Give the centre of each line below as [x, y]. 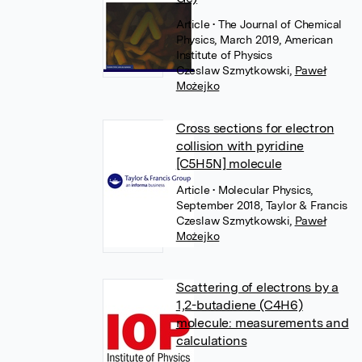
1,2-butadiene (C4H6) [239, 305]
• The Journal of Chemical [278, 24]
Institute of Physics [224, 55]
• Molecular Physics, [263, 190]
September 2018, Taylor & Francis [261, 205]
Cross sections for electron [255, 128]
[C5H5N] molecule [229, 164]
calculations [211, 341]
